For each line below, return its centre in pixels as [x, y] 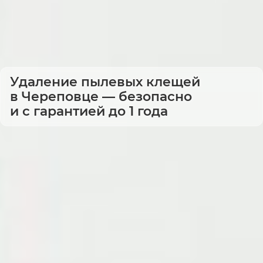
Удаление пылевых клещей [105, 82]
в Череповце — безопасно [101, 96]
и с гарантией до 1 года [89, 111]
